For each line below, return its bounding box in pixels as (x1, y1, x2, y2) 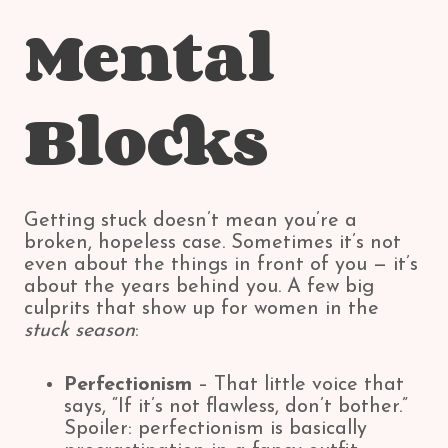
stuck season (24, 321, 135, 341)
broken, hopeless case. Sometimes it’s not (24, 233, 401, 253)
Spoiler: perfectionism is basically (64, 419, 367, 439)
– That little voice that (192, 375, 404, 395)
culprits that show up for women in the (24, 299, 379, 319)
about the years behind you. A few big (24, 277, 374, 297)
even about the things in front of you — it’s (24, 255, 418, 275)
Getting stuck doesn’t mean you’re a (24, 211, 357, 231)
